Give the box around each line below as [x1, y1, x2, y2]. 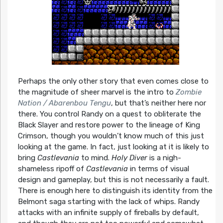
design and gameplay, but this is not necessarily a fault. [17, 175, 209, 185]
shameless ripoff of [17, 164, 86, 174]
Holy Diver [111, 153, 147, 163]
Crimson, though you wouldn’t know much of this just [17, 131, 204, 141]
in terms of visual [127, 164, 189, 174]
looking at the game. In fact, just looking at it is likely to [17, 142, 209, 152]
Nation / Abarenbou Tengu [17, 99, 111, 108]
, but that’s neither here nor [111, 99, 206, 108]
